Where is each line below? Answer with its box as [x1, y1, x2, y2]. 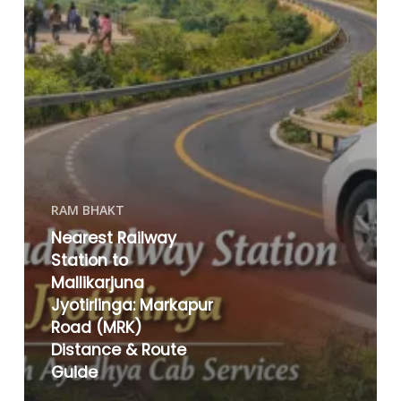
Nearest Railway [50, 226, 176, 249]
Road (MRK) [50, 316, 142, 338]
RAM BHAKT [50, 200, 124, 218]
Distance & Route [50, 338, 186, 361]
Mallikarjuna [50, 271, 144, 294]
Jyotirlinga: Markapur [50, 294, 213, 316]
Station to [50, 249, 128, 271]
